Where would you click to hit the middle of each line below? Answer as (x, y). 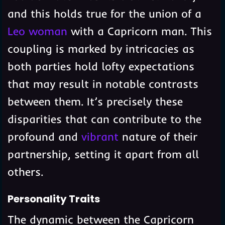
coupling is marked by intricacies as (101, 49)
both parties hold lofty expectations (101, 67)
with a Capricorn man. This (139, 31)
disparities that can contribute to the (104, 119)
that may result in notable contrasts (103, 84)
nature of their (158, 137)
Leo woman (37, 31)
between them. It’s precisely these (95, 102)
